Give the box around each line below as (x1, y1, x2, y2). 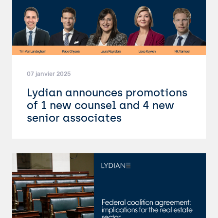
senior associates (27, 111, 127, 125)
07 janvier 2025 (27, 71, 71, 78)
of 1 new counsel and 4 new (27, 99, 174, 112)
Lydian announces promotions (27, 86, 187, 99)
